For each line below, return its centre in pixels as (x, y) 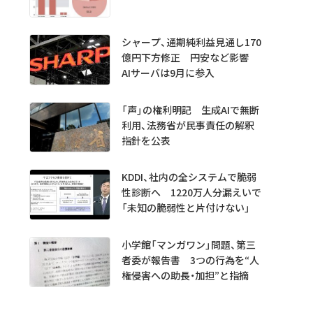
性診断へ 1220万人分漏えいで (191, 192)
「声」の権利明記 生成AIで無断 (190, 109)
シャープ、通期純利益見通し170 (191, 42)
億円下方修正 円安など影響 (190, 58)
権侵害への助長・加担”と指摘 (185, 275)
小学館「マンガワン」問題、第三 (188, 244)
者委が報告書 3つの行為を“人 (190, 260)
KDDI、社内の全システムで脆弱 (189, 177)
